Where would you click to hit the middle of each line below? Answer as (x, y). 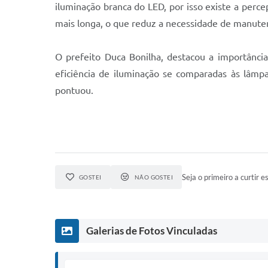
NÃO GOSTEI (154, 177)
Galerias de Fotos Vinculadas (152, 231)
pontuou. (74, 90)
